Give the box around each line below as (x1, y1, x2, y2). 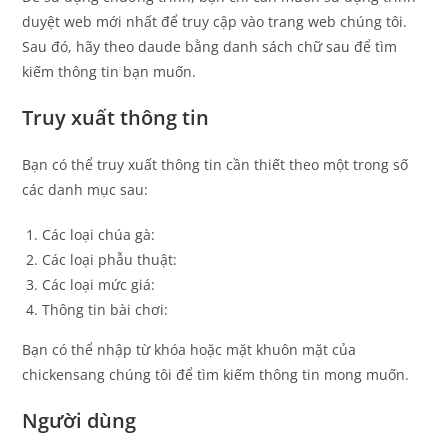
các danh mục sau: (22, 179, 149, 199)
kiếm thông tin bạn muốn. (22, 61, 197, 81)
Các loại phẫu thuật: (42, 249, 178, 269)
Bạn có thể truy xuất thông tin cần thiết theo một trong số (22, 154, 409, 174)
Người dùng (22, 406, 137, 434)
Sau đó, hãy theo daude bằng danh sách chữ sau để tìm (22, 36, 398, 56)
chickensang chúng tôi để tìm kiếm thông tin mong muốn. (22, 364, 410, 384)
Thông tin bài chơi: (42, 299, 169, 319)
